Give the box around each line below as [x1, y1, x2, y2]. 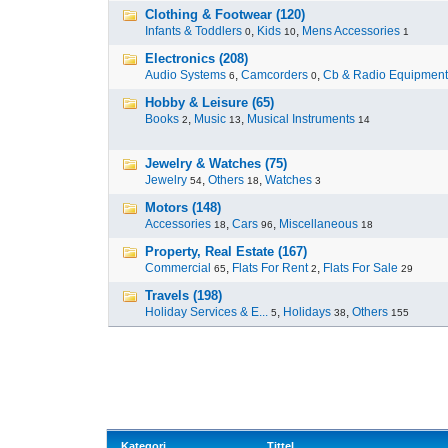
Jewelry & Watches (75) [145, 156, 287, 171]
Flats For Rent [232, 261, 308, 275]
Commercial [145, 261, 211, 275]
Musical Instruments [247, 112, 355, 126]
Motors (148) [145, 200, 221, 215]
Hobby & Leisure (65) [145, 95, 274, 110]
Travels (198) [145, 288, 222, 303]
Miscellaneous [279, 217, 358, 231]
